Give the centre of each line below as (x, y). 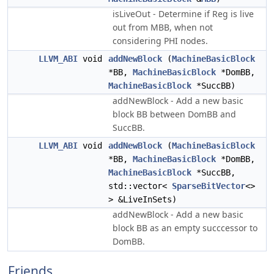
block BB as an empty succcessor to (185, 228)
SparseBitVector (209, 186)
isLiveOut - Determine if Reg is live (183, 14)
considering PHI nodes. (160, 41)
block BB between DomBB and (174, 114)
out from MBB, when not (163, 27)
